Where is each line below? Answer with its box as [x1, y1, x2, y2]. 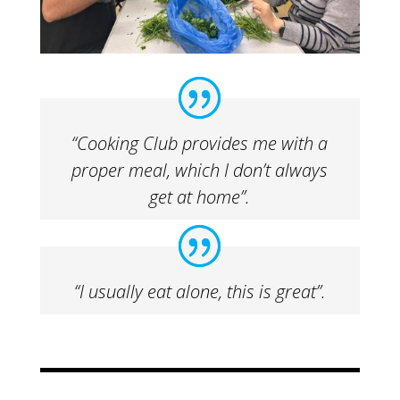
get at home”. [149, 184, 251, 209]
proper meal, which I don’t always [71, 157, 329, 182]
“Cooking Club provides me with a [71, 130, 329, 155]
